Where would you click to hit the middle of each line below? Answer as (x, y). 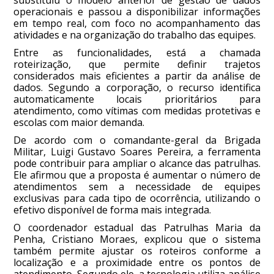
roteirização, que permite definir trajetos (137, 64)
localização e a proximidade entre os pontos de (137, 262)
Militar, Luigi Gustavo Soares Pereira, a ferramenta (137, 151)
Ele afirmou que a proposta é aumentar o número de (137, 175)
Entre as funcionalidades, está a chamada (137, 52)
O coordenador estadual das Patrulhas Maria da (137, 227)
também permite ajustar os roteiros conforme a (137, 250)
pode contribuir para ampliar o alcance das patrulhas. (137, 163)
